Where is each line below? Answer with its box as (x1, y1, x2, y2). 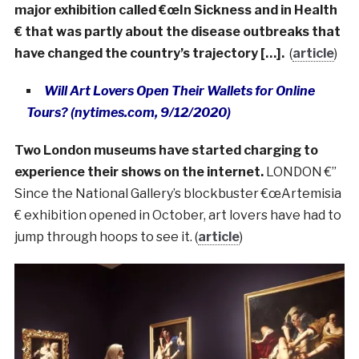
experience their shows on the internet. (14, 164, 266, 180)
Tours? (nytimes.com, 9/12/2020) (26, 105, 231, 121)
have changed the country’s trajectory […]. (14, 46, 289, 62)
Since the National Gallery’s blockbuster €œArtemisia (14, 186, 341, 202)
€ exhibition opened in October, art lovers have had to (14, 208, 341, 224)
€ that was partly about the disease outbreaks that (14, 24, 341, 40)
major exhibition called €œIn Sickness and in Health (14, 2, 337, 18)
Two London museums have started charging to (14, 143, 318, 159)
